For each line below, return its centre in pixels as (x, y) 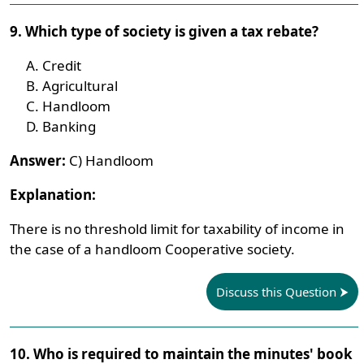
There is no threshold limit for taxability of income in (178, 229)
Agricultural (80, 86)
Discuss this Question (276, 292)
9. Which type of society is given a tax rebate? (165, 31)
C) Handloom (110, 160)
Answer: (38, 160)
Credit (62, 65)
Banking (69, 126)
